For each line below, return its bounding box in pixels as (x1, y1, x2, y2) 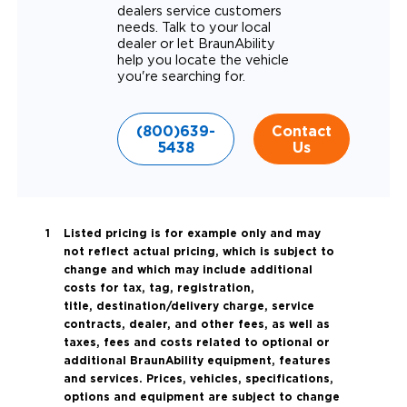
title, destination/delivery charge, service (63, 300, 314, 313)
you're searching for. (116, 70, 245, 84)
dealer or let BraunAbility (116, 37, 275, 52)
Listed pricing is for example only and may (63, 227, 321, 240)
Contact (271, 123, 332, 140)
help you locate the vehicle (116, 54, 289, 68)
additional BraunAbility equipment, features (63, 354, 331, 367)
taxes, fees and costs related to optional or (63, 336, 330, 349)
